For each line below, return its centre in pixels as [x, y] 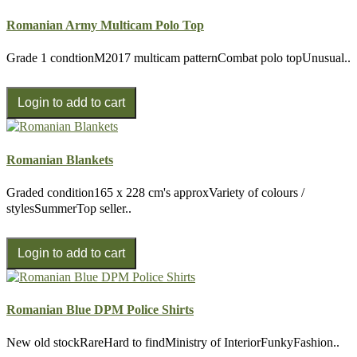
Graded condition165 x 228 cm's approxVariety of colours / [155, 192]
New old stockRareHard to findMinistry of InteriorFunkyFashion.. [173, 343]
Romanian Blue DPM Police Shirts [100, 310]
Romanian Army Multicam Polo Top [105, 25]
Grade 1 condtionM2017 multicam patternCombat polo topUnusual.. [178, 58]
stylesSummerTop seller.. [69, 208]
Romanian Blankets [60, 159]
